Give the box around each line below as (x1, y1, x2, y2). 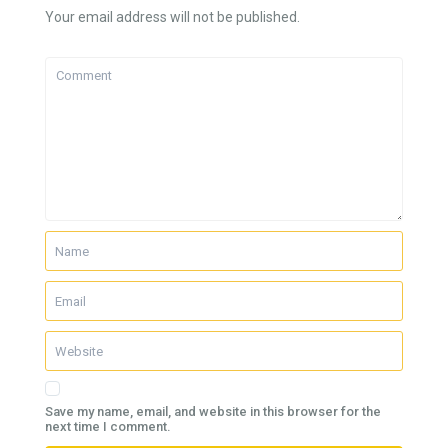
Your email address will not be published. (45, 9, 301, 26)
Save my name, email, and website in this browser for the (45, 404, 382, 420)
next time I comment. (45, 419, 172, 435)
